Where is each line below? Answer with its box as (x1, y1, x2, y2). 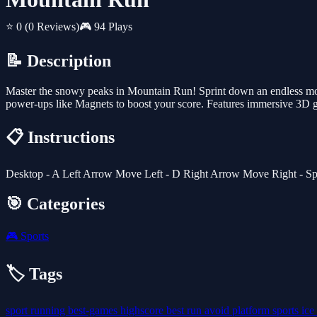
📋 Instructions (6, 128, 115, 147)
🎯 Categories (6, 194, 105, 213)
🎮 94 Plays (79, 21, 132, 33)
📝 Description (6, 52, 111, 71)
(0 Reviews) (25, 21, 79, 33)
